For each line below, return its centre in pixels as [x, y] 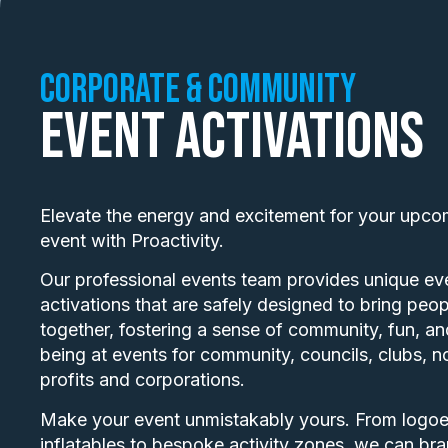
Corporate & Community [198, 89]
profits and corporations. [142, 380]
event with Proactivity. [132, 240]
